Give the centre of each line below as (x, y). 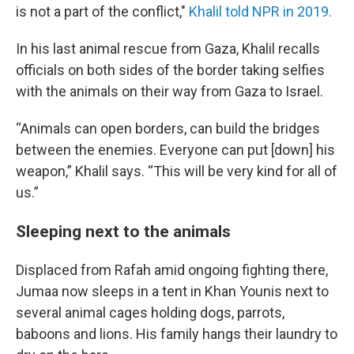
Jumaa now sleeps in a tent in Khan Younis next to (172, 291)
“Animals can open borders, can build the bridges (168, 128)
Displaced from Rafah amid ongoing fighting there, (172, 270)
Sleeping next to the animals (123, 231)
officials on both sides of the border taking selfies (170, 70)
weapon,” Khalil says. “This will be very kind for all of (177, 171)
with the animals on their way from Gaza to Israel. (169, 91)
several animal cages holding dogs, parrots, (150, 313)
